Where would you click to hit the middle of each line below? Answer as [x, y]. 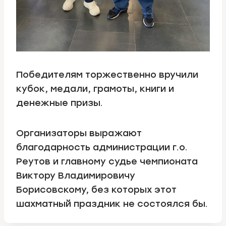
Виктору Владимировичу [76, 176]
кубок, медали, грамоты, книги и [95, 89]
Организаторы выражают [79, 133]
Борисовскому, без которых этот [96, 190]
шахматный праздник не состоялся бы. [112, 204]
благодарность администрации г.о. [102, 148]
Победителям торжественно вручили [107, 75]
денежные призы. [60, 103]
